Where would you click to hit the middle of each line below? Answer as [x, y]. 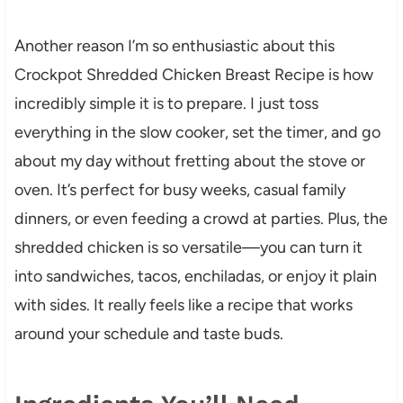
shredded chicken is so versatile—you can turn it [188, 247]
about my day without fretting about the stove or [189, 161]
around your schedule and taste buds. [148, 333]
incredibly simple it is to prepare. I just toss [166, 103]
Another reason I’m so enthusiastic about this [174, 45]
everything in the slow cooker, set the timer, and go [197, 132]
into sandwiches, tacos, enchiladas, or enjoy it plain [195, 276]
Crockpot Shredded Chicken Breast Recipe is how [193, 74]
